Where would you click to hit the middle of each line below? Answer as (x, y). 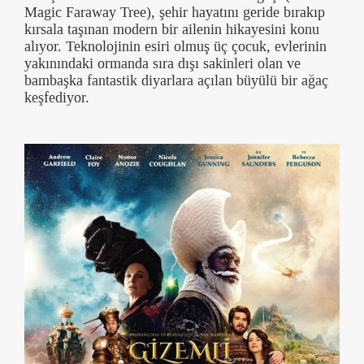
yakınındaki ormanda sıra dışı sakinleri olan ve (162, 64)
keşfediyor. (57, 98)
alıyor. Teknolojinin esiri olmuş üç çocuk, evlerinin (175, 47)
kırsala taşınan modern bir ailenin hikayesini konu (172, 30)
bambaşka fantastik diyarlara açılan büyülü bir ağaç (176, 81)
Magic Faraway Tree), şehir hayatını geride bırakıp (175, 13)
